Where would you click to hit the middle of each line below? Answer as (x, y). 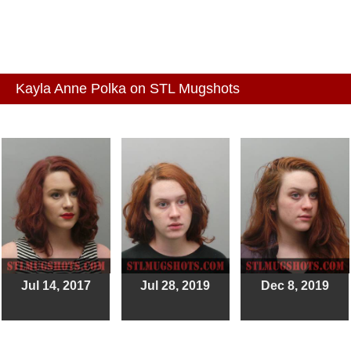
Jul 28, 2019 (175, 286)
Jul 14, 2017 (56, 286)
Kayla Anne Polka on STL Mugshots (128, 89)
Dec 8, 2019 (295, 286)
